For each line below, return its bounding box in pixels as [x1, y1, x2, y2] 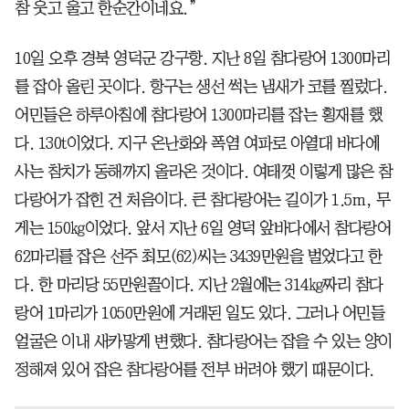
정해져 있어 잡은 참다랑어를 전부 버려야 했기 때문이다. [15, 361, 374, 378]
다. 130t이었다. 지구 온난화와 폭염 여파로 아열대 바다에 [15, 134, 379, 152]
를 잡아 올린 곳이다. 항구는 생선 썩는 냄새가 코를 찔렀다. [15, 78, 387, 95]
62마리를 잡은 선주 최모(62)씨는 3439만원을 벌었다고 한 [15, 247, 383, 265]
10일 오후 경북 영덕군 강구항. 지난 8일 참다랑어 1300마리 [15, 49, 390, 67]
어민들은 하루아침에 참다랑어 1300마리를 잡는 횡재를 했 [15, 106, 382, 123]
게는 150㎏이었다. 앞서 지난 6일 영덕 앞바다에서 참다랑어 [15, 219, 391, 236]
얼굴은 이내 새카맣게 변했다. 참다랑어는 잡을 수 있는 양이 [15, 332, 393, 350]
